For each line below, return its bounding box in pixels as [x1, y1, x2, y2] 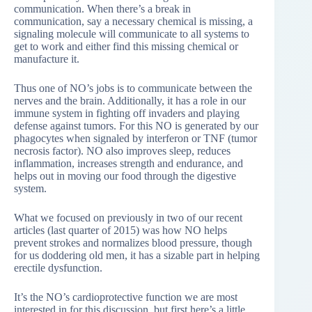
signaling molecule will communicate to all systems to [14, 28, 249, 40]
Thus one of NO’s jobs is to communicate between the [14, 82, 252, 95]
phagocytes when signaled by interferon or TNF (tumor [14, 132, 257, 145]
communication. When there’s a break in [14, 3, 191, 15]
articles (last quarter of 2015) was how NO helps [14, 224, 227, 237]
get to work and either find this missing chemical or [14, 40, 238, 53]
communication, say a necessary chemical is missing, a [14, 15, 253, 28]
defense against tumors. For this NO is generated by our [14, 120, 258, 132]
